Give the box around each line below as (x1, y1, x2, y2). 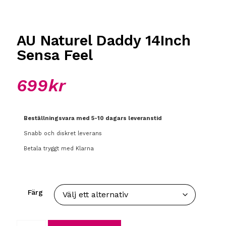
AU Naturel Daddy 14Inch (17, 32, 191, 49)
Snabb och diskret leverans (24, 130, 102, 137)
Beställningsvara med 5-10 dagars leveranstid (24, 115, 162, 122)
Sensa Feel (17, 46, 93, 64)
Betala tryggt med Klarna (24, 145, 94, 152)
